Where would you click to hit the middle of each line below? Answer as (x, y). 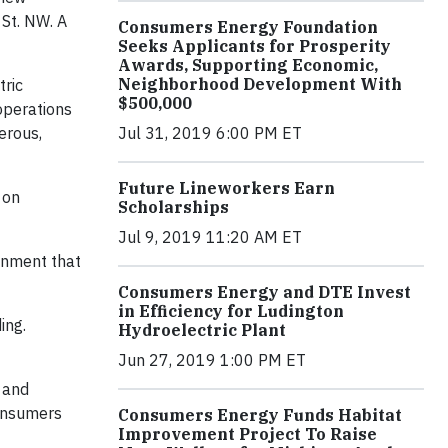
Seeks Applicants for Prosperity (254, 45)
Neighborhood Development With (260, 83)
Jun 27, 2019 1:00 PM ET (212, 359)
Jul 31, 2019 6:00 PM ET (210, 132)
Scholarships (173, 206)
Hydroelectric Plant (202, 329)
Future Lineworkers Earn (226, 187)
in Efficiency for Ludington (231, 310)
